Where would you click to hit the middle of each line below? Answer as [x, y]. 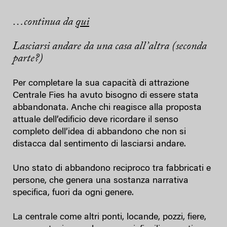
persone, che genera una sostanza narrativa [101, 181]
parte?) [28, 59]
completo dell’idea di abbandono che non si [99, 132]
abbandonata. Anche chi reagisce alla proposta [107, 108]
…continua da [44, 22]
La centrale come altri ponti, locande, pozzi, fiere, [109, 217]
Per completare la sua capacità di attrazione [101, 83]
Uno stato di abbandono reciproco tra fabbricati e [112, 168]
